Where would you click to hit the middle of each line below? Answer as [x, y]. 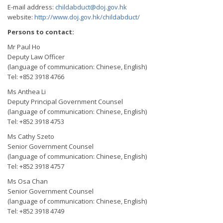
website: [21, 17]
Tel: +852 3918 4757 [36, 166]
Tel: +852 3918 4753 [36, 121]
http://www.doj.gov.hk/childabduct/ [87, 17]
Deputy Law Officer [36, 57]
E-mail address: [31, 7]
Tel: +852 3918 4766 [36, 77]
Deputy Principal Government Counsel [65, 102]
